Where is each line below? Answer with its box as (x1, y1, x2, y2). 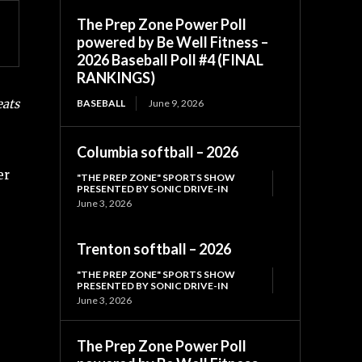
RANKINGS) (77, 68, 156, 86)
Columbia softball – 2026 (77, 142, 239, 161)
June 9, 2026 (149, 96, 204, 109)
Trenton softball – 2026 (77, 239, 232, 258)
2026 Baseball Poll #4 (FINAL (77, 50, 264, 69)
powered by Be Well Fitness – (77, 32, 269, 51)
